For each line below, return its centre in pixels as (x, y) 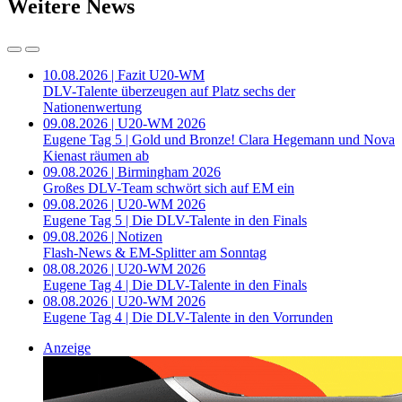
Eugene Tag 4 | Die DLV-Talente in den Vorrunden (188, 318)
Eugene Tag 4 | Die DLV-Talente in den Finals (175, 285)
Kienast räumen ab (96, 156)
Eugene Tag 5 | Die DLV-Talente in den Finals (175, 221)
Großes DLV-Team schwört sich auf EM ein (169, 188)
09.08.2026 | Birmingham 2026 (132, 172)
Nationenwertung (92, 108)
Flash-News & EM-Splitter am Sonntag (155, 253)
